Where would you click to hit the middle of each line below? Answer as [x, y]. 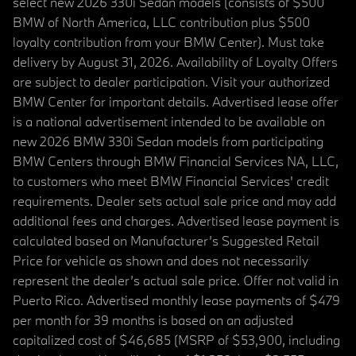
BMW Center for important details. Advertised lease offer [176, 102]
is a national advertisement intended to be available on [169, 122]
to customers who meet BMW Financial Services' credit [171, 181]
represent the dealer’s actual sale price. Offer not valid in [176, 281]
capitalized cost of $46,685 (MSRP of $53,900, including [176, 340]
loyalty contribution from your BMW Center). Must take [168, 42]
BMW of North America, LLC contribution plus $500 [161, 22]
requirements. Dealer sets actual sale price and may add [174, 201]
